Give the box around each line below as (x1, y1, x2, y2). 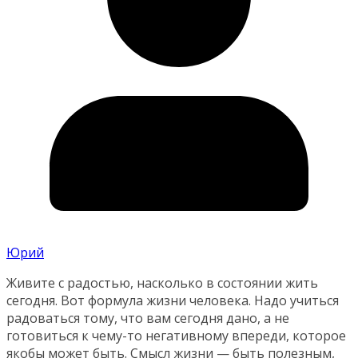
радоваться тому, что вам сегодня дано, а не (6, 309, 289, 328)
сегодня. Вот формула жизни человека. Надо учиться (6, 292, 339, 310)
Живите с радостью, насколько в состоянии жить (6, 274, 318, 292)
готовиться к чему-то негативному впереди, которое (6, 327, 346, 345)
